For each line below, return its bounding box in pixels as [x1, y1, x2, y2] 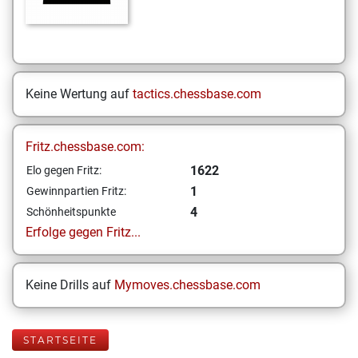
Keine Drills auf [26, 277, 114, 292]
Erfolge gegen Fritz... [26, 225, 141, 240]
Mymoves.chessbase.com [114, 277, 261, 292]
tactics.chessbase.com [133, 86, 261, 101]
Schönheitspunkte [26, 205, 116, 218]
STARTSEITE [23, 334, 97, 346]
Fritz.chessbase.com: [26, 139, 145, 154]
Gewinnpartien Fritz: [26, 185, 126, 197]
